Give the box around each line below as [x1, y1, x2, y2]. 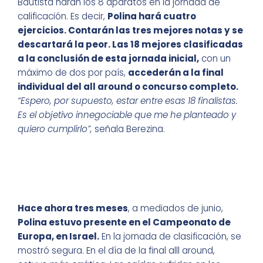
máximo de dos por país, [18, 66, 128, 79]
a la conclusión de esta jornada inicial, [18, 52, 199, 65]
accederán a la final [128, 66, 224, 79]
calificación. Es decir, [18, 10, 107, 23]
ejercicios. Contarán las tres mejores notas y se [18, 24, 243, 37]
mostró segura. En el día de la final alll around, [18, 244, 215, 257]
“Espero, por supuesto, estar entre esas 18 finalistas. [18, 95, 238, 107]
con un [199, 52, 231, 65]
